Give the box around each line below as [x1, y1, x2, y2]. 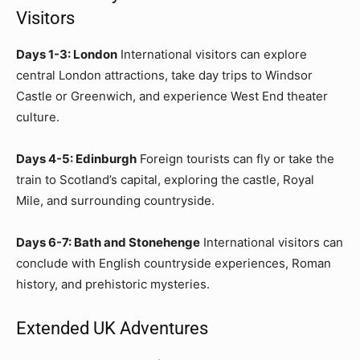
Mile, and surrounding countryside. [16, 192, 215, 208]
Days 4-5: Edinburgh [16, 150, 137, 166]
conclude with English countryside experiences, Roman [16, 255, 331, 271]
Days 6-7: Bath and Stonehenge [16, 234, 200, 250]
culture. [16, 108, 59, 125]
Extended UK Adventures [16, 317, 208, 338]
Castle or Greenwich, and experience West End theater [16, 88, 328, 104]
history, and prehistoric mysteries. [16, 276, 210, 292]
